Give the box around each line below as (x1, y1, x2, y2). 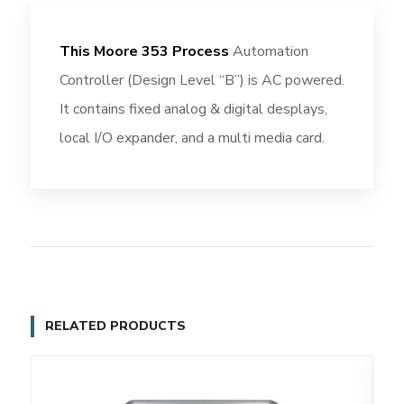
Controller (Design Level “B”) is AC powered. (59, 69, 344, 90)
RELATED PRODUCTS (44, 317, 186, 335)
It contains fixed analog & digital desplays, (59, 98, 327, 119)
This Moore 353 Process (59, 41, 229, 61)
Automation (228, 41, 308, 61)
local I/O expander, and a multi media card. (59, 127, 325, 148)
